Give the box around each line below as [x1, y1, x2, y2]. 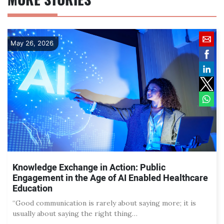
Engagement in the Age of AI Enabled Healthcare [12, 171, 208, 185]
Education [12, 181, 52, 195]
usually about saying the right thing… [12, 208, 137, 218]
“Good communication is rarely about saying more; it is [12, 198, 196, 207]
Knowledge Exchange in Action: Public [12, 160, 165, 174]
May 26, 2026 [10, 38, 53, 47]
